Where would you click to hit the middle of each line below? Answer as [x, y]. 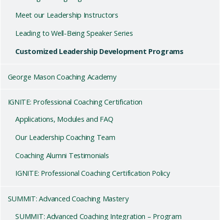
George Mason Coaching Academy [62, 76]
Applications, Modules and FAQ [64, 119]
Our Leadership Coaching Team [65, 137]
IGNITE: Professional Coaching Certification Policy [93, 173]
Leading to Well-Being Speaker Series [74, 33]
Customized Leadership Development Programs [99, 51]
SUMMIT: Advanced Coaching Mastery [68, 199]
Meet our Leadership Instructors [67, 15]
